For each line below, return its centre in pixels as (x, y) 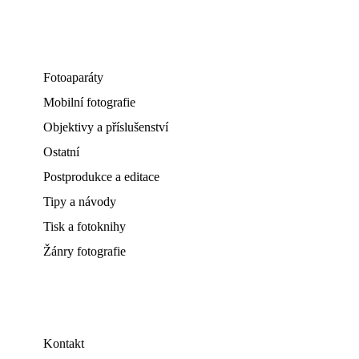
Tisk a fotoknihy (85, 226)
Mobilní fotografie (89, 102)
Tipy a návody (80, 202)
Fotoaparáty (73, 77)
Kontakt (64, 343)
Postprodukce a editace (101, 177)
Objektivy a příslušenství (106, 127)
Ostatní (61, 152)
